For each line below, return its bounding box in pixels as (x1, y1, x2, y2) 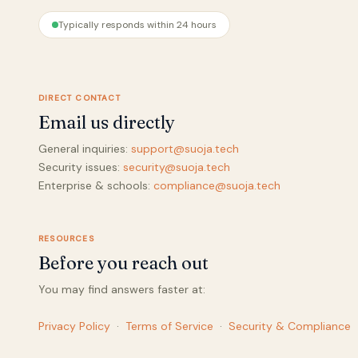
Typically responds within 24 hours (58, 18, 217, 31)
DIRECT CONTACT (38, 93, 121, 103)
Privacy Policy (38, 319, 110, 333)
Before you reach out (38, 252, 209, 274)
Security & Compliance (229, 319, 351, 333)
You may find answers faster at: (38, 282, 205, 296)
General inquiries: (38, 141, 131, 156)
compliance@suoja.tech (153, 178, 280, 193)
